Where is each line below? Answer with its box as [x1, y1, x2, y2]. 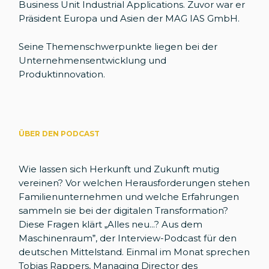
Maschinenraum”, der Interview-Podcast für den [19, 232, 237, 244]
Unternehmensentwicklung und [19, 55, 167, 67]
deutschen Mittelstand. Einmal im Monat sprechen [19, 246, 250, 258]
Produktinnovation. [19, 68, 108, 80]
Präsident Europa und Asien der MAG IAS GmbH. [19, 13, 243, 25]
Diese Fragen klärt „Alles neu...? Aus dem [19, 219, 203, 231]
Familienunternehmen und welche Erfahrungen [19, 191, 240, 203]
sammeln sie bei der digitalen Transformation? [19, 205, 229, 217]
